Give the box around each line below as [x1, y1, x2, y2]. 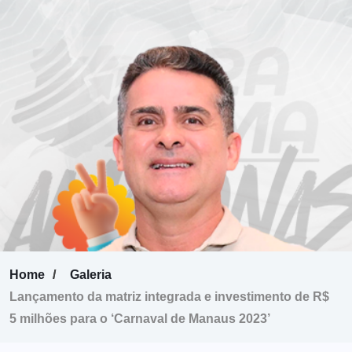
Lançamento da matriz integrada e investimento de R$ [9, 290, 329, 303]
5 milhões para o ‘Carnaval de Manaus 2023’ [9, 312, 270, 325]
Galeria [70, 268, 112, 281]
